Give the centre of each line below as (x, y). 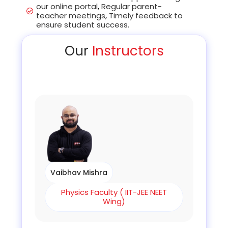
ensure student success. (83, 25)
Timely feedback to (146, 16)
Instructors (128, 51)
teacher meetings (71, 16)
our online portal (67, 7)
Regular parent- (132, 7)
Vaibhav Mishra (79, 172)
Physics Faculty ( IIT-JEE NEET (114, 192)
